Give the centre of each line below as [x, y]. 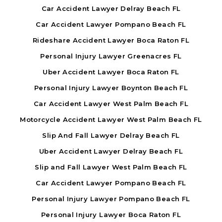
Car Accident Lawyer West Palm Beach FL [111, 104]
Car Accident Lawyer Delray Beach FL [111, 9]
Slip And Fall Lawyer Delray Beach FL [111, 136]
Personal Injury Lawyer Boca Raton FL [111, 215]
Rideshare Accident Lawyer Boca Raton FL [111, 40]
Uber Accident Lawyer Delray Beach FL [111, 151]
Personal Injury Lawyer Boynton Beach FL [111, 88]
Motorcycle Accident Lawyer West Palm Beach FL [111, 120]
